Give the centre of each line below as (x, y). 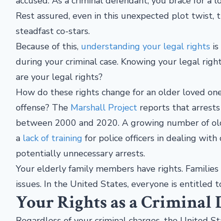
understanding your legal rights (146, 46)
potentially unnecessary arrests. (80, 153)
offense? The (43, 108)
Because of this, (48, 46)
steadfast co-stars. (53, 31)
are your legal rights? (60, 77)
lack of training (53, 138)
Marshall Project (104, 108)
